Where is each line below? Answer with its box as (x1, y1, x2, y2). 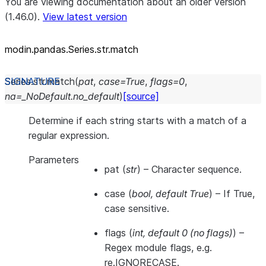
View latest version (43, 11, 127, 23)
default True (156, 188, 209, 199)
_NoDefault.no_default (22, 90, 119, 102)
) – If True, (209, 188, 255, 199)
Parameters (28, 154, 79, 166)
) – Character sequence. (137, 163, 242, 175)
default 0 (148, 227, 188, 239)
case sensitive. (104, 202, 169, 214)
